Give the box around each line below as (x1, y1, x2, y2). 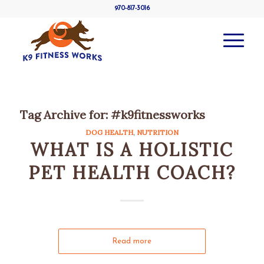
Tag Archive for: (19, 107, 111, 122)
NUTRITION (136, 128, 179, 137)
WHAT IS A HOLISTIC (30, 138, 234, 161)
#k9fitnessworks (110, 107, 205, 122)
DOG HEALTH (85, 128, 133, 137)
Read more (112, 237, 152, 245)
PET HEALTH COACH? (28, 161, 236, 184)
